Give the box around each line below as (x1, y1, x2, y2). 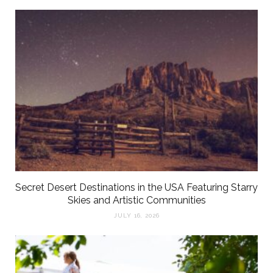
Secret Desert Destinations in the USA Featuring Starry (15, 182, 258, 194)
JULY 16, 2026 (113, 212, 160, 219)
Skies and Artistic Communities (67, 194, 206, 207)
